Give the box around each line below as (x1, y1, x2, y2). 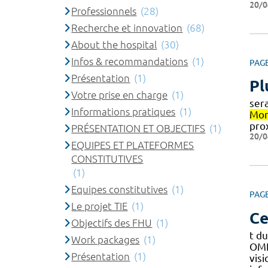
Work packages (71, 233, 140, 245)
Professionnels (71, 5, 137, 17)
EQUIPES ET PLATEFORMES (71, 139, 194, 151)
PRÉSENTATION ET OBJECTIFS (71, 122, 206, 134)
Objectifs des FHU (71, 217, 153, 229)
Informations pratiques (71, 105, 176, 117)
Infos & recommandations (71, 55, 188, 67)
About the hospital (71, 38, 157, 50)
